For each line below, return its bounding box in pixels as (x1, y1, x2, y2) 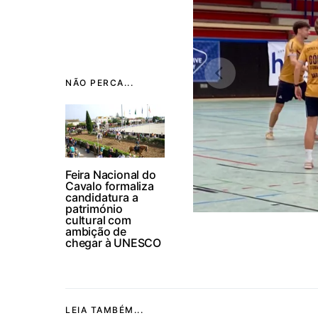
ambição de (65, 224, 127, 238)
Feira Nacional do (65, 167, 156, 182)
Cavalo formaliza (65, 178, 154, 193)
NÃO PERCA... (65, 77, 133, 88)
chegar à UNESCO (65, 235, 162, 250)
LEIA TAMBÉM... (65, 304, 143, 315)
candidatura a (65, 190, 138, 204)
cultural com (65, 212, 131, 227)
